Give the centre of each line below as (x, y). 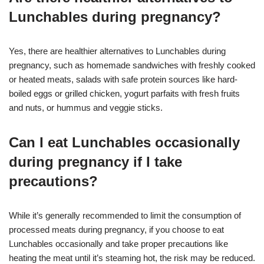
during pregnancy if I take (95, 161)
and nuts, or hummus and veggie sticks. (86, 107)
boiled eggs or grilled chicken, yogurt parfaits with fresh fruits (124, 93)
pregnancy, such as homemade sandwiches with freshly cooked (132, 65)
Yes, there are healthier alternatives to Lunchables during (117, 51)
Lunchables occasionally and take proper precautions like (118, 243)
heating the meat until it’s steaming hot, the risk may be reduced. (132, 258)
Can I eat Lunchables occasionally (124, 142)
